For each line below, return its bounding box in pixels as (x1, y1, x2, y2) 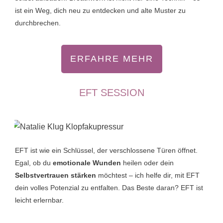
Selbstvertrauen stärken (15, 171, 98, 180)
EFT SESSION (79, 87, 144, 99)
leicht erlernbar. (15, 196, 66, 205)
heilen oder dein (121, 159, 174, 167)
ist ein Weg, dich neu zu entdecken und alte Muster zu (15, 6, 186, 15)
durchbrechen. (15, 19, 61, 27)
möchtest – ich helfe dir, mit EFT (98, 171, 200, 180)
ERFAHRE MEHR (70, 54, 153, 64)
